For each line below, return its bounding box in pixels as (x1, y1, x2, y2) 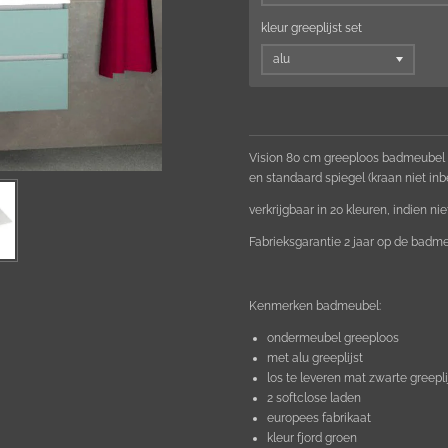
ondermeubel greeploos (267, 331, 399, 346)
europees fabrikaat (267, 411, 371, 426)
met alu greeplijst (267, 351, 363, 366)
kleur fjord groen (267, 431, 357, 446)
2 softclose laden (267, 391, 361, 406)
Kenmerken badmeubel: (249, 299, 381, 314)
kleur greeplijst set (261, 20, 362, 35)
